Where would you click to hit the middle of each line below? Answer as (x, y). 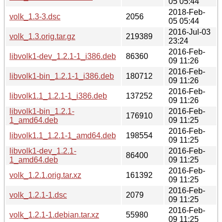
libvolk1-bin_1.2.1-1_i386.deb (62, 76)
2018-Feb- (187, 12)
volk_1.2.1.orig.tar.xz (45, 175)
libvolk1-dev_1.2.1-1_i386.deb (63, 56)
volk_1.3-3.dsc (35, 16)
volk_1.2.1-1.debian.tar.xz (54, 215)
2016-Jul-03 (190, 32)
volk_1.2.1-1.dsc (38, 195)
